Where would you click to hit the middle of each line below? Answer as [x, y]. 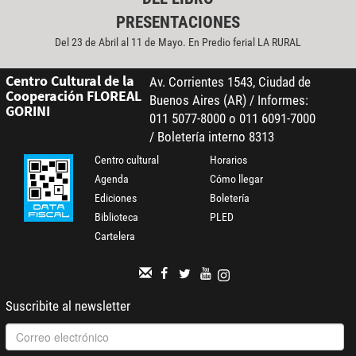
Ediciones [116, 198]
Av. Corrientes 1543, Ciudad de [230, 82]
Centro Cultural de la [70, 81]
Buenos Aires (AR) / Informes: [228, 101]
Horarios [229, 160]
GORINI [27, 111]
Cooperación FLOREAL [73, 96]
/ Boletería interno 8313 [211, 137]
